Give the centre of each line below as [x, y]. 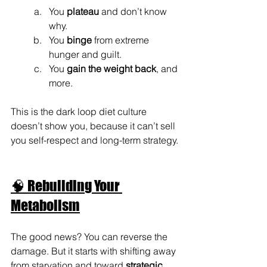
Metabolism [45, 205]
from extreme [122, 40]
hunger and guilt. [85, 54]
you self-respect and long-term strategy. [94, 140]
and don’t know [134, 11]
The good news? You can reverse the [90, 236]
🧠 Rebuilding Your [66, 185]
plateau [83, 11]
